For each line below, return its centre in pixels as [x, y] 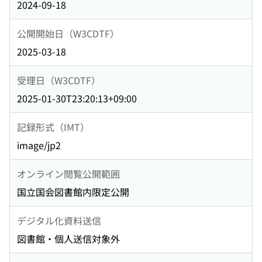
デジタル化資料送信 [59, 220]
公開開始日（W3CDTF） [68, 33]
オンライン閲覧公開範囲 [68, 173]
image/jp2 [39, 145]
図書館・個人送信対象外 [68, 239]
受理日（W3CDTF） [59, 80]
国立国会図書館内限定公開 [73, 192]
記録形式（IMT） [53, 127]
